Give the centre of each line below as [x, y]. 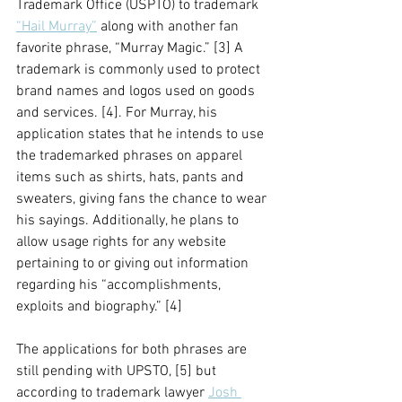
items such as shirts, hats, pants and [132, 178]
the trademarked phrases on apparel [131, 156]
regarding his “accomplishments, [120, 285]
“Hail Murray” [57, 27]
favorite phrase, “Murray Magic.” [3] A [131, 48]
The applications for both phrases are [133, 350]
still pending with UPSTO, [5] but [118, 371]
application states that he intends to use [142, 135]
